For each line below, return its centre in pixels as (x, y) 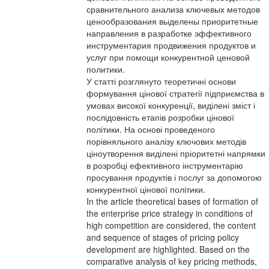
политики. (106, 69)
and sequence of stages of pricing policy (163, 237)
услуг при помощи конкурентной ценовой (168, 57)
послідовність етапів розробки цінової (160, 117)
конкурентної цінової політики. (146, 189)
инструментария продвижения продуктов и (171, 45)
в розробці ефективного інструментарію (165, 165)
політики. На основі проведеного (151, 129)
